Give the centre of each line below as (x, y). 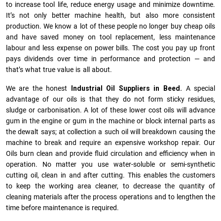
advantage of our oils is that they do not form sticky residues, (110, 99)
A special (200, 88)
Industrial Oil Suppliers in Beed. (129, 88)
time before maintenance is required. (63, 208)
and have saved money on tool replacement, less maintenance (110, 37)
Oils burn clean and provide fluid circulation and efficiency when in (110, 153)
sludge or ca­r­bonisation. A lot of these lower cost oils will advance (110, 110)
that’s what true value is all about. (59, 70)
